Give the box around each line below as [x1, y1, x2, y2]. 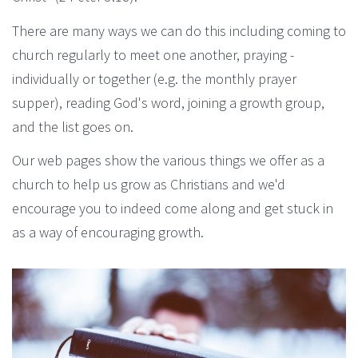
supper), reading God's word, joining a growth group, [12, 93, 324, 112]
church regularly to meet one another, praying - [12, 45, 294, 64]
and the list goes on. [12, 117, 133, 136]
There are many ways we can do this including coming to [12, 21, 346, 40]
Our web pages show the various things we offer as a [12, 151, 324, 169]
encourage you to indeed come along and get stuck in [12, 199, 333, 217]
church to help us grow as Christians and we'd [12, 175, 285, 193]
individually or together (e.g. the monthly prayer [12, 69, 296, 88]
